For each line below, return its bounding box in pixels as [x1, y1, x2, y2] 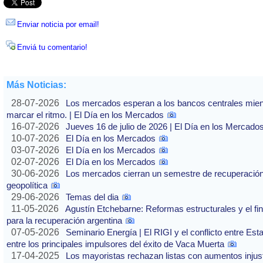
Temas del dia [66, 192, 119, 203]
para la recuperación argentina [6, 215, 122, 226]
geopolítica [6, 180, 48, 191]
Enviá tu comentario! [17, 43, 87, 52]
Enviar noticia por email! [17, 20, 99, 29]
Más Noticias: [6, 80, 66, 90]
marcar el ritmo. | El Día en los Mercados [6, 110, 164, 120]
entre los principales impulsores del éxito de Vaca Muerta [6, 239, 224, 249]
